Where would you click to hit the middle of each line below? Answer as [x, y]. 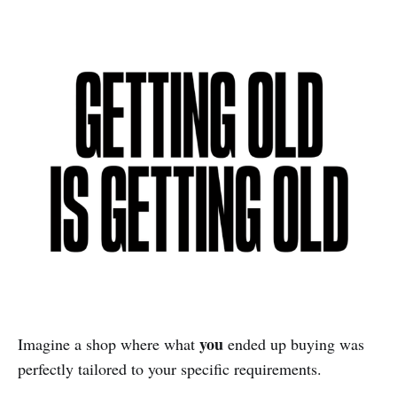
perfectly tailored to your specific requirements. [170, 369]
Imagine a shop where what [109, 344]
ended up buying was [294, 344]
